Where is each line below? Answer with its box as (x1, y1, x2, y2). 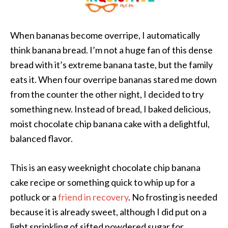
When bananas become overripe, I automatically (10, 30, 200, 41)
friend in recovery (58, 191, 128, 203)
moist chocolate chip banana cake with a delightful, (10, 118, 210, 130)
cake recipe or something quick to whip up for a (10, 177, 195, 188)
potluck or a (10, 191, 58, 203)
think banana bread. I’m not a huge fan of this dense (10, 44, 213, 56)
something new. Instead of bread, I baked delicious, (10, 103, 211, 115)
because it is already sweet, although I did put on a (10, 206, 207, 218)
